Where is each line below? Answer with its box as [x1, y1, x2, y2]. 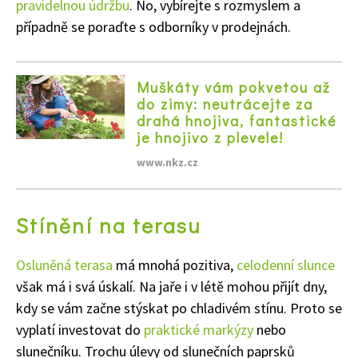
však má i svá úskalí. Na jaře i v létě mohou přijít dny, [16, 276, 327, 296]
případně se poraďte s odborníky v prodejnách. [16, 17, 291, 36]
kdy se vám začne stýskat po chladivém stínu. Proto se [16, 298, 342, 317]
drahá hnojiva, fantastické [137, 110, 336, 130]
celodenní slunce [237, 255, 335, 274]
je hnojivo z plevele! [137, 127, 284, 147]
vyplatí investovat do [16, 320, 144, 339]
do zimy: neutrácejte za [137, 93, 313, 113]
